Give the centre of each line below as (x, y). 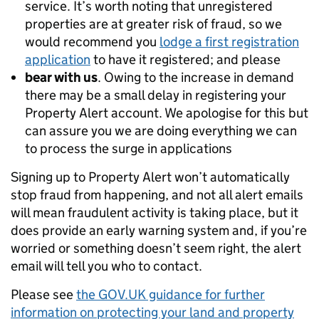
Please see (43, 294)
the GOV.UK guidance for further (171, 294)
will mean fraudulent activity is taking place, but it (155, 212)
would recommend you (92, 41)
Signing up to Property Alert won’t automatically (150, 177)
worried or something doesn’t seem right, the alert (156, 248)
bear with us (61, 77)
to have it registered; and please (185, 59)
